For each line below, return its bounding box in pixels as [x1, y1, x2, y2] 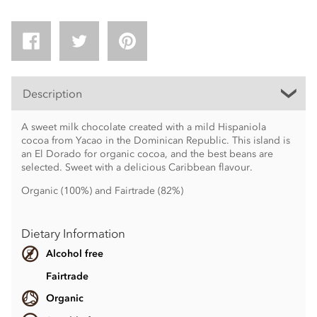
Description [23, 86, 82, 100]
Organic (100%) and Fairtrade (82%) [21, 184, 183, 197]
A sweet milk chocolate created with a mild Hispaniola [21, 121, 266, 133]
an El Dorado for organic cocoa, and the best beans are [21, 148, 273, 160]
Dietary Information [21, 226, 125, 241]
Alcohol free [45, 247, 103, 260]
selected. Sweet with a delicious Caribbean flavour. [21, 161, 253, 173]
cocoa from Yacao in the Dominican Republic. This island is [21, 134, 290, 146]
